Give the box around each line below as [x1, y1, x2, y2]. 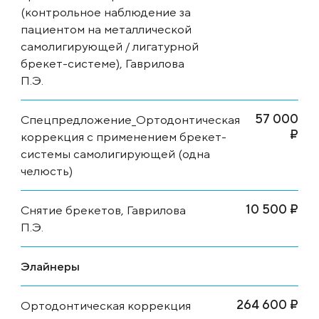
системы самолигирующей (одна [21, 146, 210, 161]
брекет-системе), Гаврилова [21, 56, 184, 70]
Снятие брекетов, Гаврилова [21, 202, 186, 217]
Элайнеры [21, 258, 80, 273]
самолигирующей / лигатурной [21, 38, 199, 53]
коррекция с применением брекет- [21, 129, 226, 144]
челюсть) [21, 163, 73, 178]
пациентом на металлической [21, 21, 192, 36]
